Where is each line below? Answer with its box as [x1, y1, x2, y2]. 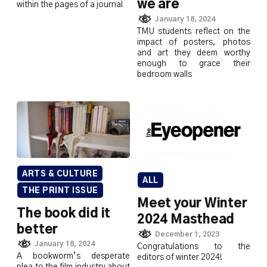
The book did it [17, 207, 111, 220]
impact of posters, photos [137, 38, 250, 46]
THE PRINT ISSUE [22, 187, 98, 195]
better [17, 223, 58, 236]
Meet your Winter [137, 197, 247, 210]
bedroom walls [137, 70, 192, 79]
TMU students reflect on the [137, 27, 250, 36]
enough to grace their [137, 59, 250, 68]
